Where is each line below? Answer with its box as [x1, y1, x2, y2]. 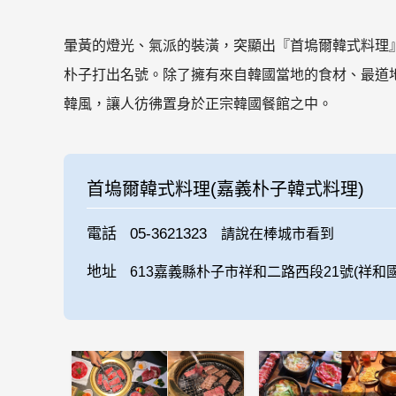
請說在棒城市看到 [220, 225, 334, 241]
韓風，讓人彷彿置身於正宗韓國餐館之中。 [64, 96, 332, 111]
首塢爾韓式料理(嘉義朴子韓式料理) [86, 179, 364, 199]
